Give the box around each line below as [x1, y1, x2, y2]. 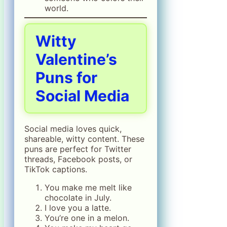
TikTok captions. [24, 164, 87, 174]
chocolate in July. [45, 193, 111, 203]
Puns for [35, 68, 97, 87]
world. [45, 3, 68, 13]
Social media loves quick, [24, 124, 122, 134]
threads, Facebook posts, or [24, 154, 132, 164]
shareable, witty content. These [24, 134, 144, 144]
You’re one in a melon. [45, 213, 129, 223]
